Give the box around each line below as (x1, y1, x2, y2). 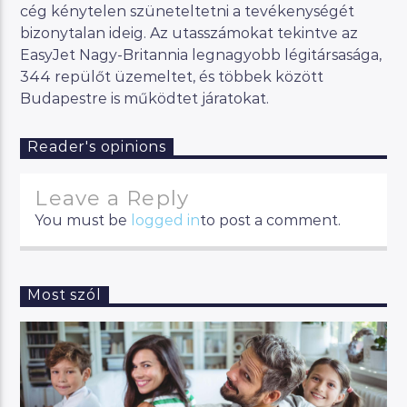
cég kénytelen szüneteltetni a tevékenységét (20, 2, 355, 20)
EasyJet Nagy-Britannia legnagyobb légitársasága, (20, 45, 382, 64)
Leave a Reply (35, 185, 189, 212)
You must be (35, 212, 132, 230)
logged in (131, 212, 201, 230)
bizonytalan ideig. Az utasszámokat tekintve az (20, 24, 359, 42)
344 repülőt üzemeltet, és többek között (20, 67, 324, 85)
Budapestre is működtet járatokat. (20, 89, 270, 107)
